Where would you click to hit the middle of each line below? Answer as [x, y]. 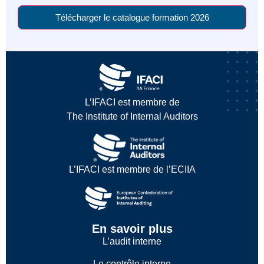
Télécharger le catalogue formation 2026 [132, 17]
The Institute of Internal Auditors [132, 117]
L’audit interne [132, 241]
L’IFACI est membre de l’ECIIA [132, 169]
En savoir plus [132, 228]
